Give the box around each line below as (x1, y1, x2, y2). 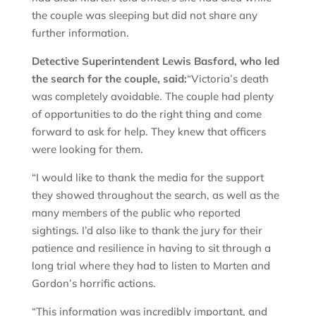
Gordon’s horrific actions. (31, 276, 159, 291)
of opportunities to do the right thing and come (31, 107, 262, 121)
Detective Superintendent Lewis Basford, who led (31, 54, 279, 68)
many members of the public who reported (31, 206, 241, 220)
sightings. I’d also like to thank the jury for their (31, 224, 262, 238)
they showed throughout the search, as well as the (31, 188, 279, 202)
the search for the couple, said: (31, 72, 187, 86)
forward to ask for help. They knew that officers (31, 125, 266, 139)
